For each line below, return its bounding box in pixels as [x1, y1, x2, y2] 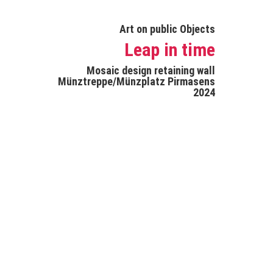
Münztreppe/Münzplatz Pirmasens [58, 75, 215, 88]
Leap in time [124, 39, 215, 60]
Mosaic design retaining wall [87, 64, 215, 77]
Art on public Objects [119, 23, 215, 35]
